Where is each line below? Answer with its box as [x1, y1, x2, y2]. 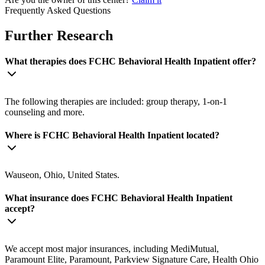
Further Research [5, 28, 113, 44]
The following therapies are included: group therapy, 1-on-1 [5, 96, 227, 106]
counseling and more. [5, 106, 85, 117]
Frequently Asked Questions [5, 5, 111, 16]
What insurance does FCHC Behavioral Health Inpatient [5, 193, 232, 203]
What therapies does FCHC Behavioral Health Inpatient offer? [5, 56, 256, 67]
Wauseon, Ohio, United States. [5, 170, 119, 180]
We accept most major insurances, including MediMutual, [5, 243, 219, 254]
